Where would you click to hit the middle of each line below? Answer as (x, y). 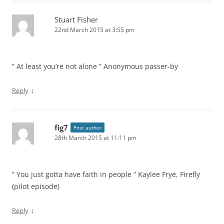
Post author (87, 127)
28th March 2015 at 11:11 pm (95, 138)
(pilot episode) (36, 186)
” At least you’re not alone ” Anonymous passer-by (95, 66)
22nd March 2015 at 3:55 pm (94, 30)
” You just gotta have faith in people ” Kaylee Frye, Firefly (106, 174)
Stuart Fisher (76, 19)
